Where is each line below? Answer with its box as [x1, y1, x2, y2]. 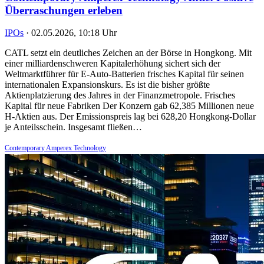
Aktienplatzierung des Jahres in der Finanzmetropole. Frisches [5, 90, 235, 101]
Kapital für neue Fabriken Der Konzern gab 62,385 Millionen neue [5, 101, 254, 111]
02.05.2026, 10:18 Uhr [31, 28, 117, 38]
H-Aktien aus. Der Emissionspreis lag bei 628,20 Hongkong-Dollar [5, 111, 256, 122]
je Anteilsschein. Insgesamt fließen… [5, 122, 142, 133]
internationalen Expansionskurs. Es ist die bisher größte [5, 80, 210, 90]
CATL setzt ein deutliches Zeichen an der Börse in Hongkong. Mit [5, 48, 252, 58]
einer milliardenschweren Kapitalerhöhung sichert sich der [5, 58, 220, 69]
